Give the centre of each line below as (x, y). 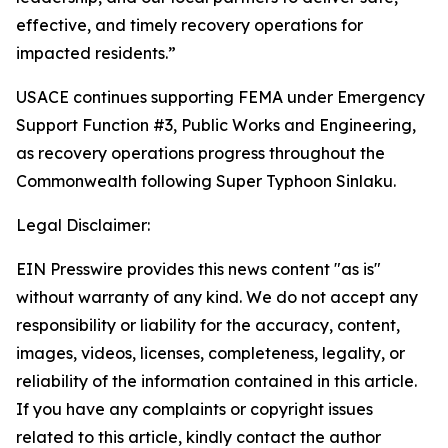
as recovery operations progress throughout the (200, 153)
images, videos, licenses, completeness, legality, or (210, 353)
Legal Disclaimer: (83, 225)
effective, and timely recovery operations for (189, 25)
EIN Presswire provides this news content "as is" (198, 269)
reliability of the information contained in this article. (216, 381)
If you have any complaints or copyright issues (194, 409)
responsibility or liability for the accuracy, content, (208, 325)
